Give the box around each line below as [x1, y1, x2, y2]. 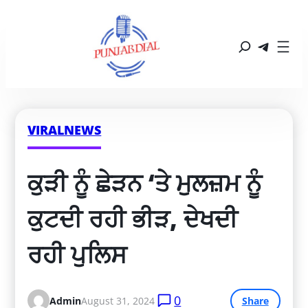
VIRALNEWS [27, 121, 102, 138]
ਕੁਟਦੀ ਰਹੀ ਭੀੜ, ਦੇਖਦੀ [27, 202, 239, 235]
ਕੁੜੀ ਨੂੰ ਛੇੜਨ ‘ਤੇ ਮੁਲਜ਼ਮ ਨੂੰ [27, 166, 263, 199]
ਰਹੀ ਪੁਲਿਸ [27, 238, 127, 271]
